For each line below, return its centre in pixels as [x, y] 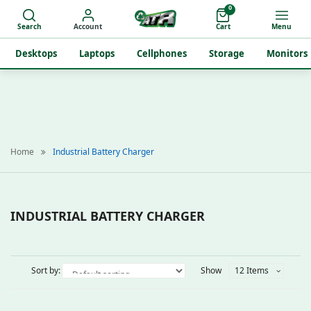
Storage [227, 53]
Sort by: [46, 270]
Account [88, 26]
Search [29, 26]
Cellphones [162, 53]
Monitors [287, 53]
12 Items [252, 270]
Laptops [97, 53]
